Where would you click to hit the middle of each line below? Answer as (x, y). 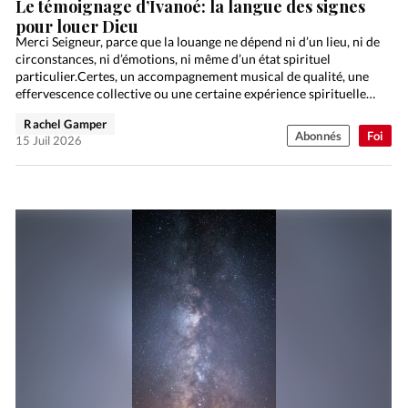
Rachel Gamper (66, 124)
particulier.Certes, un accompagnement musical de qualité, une (193, 76)
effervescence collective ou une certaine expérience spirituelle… (196, 94)
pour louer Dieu (77, 27)
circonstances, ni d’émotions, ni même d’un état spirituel (173, 59)
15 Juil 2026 (49, 141)
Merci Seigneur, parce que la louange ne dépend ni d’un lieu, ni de (198, 42)
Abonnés (318, 136)
